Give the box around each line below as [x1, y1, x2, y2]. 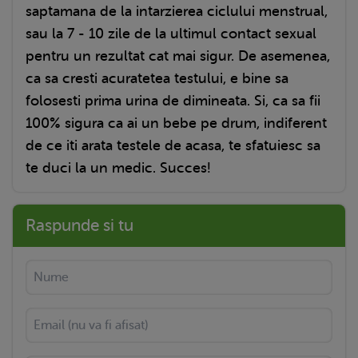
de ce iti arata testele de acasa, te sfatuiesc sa [26, 137, 320, 153]
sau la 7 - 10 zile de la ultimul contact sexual [26, 25, 316, 42]
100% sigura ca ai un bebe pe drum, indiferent [26, 114, 327, 131]
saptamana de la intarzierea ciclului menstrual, [26, 2, 328, 19]
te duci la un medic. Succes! [26, 159, 211, 176]
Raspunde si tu [26, 215, 133, 235]
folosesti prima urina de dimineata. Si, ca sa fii [26, 92, 320, 109]
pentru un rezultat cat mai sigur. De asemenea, [26, 47, 330, 64]
